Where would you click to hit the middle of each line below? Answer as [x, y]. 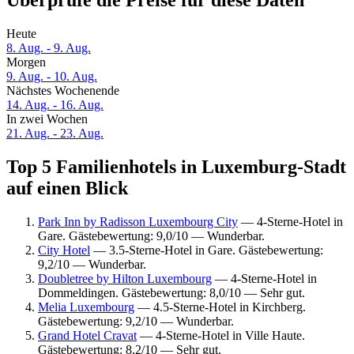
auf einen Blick [67, 188]
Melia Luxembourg [86, 307]
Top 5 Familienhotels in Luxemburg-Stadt [176, 167]
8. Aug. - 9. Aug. [49, 48]
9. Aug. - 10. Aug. [52, 77]
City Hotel [64, 250]
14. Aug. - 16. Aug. [55, 105]
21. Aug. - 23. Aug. [55, 134]
